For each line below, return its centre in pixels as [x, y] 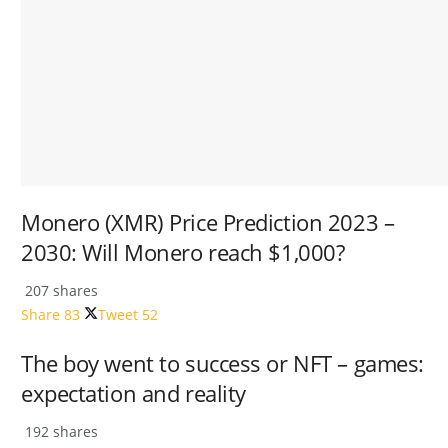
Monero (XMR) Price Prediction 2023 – [208, 223]
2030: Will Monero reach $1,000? [183, 253]
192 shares [59, 431]
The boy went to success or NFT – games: [222, 363]
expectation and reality [133, 393]
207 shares [59, 290]
